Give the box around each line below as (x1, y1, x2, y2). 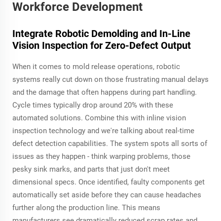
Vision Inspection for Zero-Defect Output (12, 39, 191, 51)
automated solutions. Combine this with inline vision (12, 113, 186, 122)
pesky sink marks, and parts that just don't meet (12, 164, 170, 174)
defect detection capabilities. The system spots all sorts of (12, 139, 207, 148)
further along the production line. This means (12, 203, 160, 212)
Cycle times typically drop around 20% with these (12, 100, 173, 110)
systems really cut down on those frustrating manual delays (12, 74, 209, 84)
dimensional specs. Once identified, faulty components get (12, 177, 205, 186)
